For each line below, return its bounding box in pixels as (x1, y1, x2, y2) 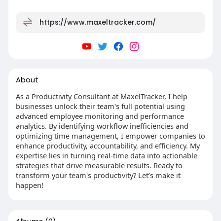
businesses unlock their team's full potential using (15, 101, 185, 111)
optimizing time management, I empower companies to (15, 131, 205, 141)
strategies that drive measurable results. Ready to (15, 160, 183, 171)
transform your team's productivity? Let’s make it (15, 170, 181, 181)
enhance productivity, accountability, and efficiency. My (15, 141, 200, 151)
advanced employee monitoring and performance (15, 111, 184, 121)
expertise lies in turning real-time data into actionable (15, 150, 197, 161)
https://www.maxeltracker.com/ (39, 17, 156, 27)
